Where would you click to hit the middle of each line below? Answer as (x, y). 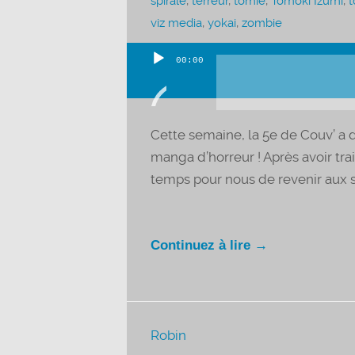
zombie (261, 23)
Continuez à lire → (209, 246)
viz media (176, 23)
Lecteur (150, 84)
